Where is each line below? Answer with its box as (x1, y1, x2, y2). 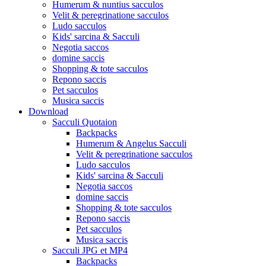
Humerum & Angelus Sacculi (76, 138, 186, 148)
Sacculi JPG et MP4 (52, 245, 128, 255)
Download (28, 106, 68, 116)
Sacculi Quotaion (52, 117, 117, 127)
